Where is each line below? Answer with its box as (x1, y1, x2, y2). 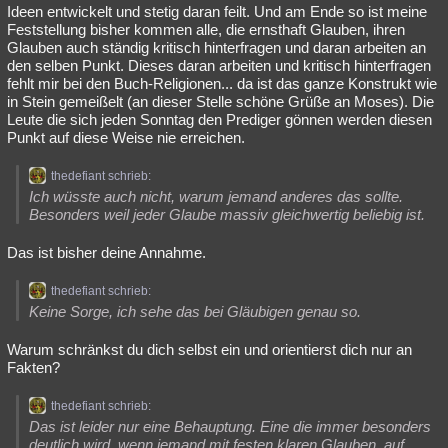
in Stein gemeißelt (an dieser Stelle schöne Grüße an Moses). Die (7, 93, 434, 110)
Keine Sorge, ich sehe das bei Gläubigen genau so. (29, 303, 361, 320)
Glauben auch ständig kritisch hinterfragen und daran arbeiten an (7, 39, 426, 56)
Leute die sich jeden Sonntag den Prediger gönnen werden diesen (7, 111, 432, 128)
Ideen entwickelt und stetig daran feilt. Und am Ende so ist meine (7, 3, 427, 20)
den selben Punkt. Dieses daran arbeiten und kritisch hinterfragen (7, 57, 431, 74)
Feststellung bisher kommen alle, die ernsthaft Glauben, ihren (7, 21, 405, 38)
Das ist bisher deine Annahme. (7, 244, 206, 261)
